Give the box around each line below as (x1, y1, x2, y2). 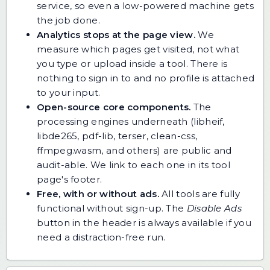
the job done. (37, 14, 100, 27)
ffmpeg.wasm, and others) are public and (37, 145, 232, 157)
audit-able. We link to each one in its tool (37, 159, 230, 171)
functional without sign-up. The (37, 202, 187, 215)
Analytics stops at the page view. (37, 29, 195, 41)
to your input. (37, 87, 101, 99)
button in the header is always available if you (37, 217, 252, 229)
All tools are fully (159, 188, 240, 200)
